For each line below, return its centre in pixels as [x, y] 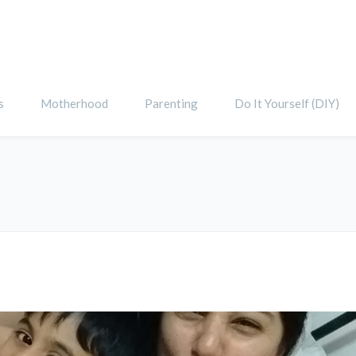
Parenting [171, 103]
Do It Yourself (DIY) [287, 103]
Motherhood [74, 103]
